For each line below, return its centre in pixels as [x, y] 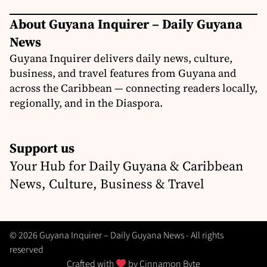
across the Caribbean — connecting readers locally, [133, 88]
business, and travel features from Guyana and [123, 73]
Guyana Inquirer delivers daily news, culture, [121, 58]
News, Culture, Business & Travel [107, 184]
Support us [42, 148]
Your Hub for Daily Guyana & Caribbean [126, 166]
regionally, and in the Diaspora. [86, 103]
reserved [27, 250]
